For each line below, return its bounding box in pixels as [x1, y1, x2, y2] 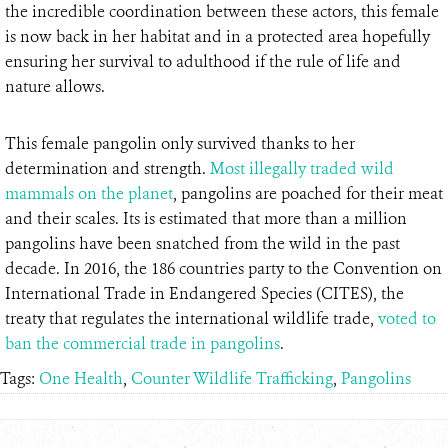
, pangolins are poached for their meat [173, 182, 443, 204]
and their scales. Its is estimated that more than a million [5, 207, 407, 229]
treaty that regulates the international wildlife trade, [5, 307, 378, 329]
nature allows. [5, 75, 105, 97]
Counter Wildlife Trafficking [131, 367, 333, 389]
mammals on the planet [5, 182, 173, 204]
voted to [378, 307, 436, 329]
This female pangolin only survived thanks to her [5, 132, 355, 154]
